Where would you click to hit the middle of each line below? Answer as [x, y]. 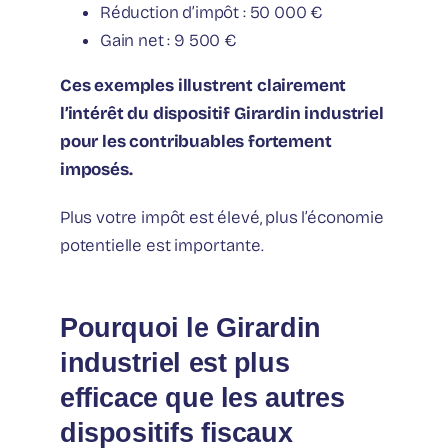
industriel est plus [175, 363]
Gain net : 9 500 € [168, 41]
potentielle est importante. [162, 246]
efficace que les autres [202, 398]
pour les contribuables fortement [196, 142]
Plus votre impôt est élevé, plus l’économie [222, 218]
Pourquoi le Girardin [190, 328]
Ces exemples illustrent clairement [203, 86]
